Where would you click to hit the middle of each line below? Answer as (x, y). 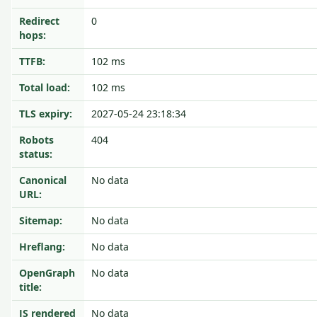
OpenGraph (47, 273)
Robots (36, 140)
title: (30, 287)
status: (36, 154)
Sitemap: (41, 220)
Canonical (43, 180)
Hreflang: (42, 247)
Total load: (45, 87)
